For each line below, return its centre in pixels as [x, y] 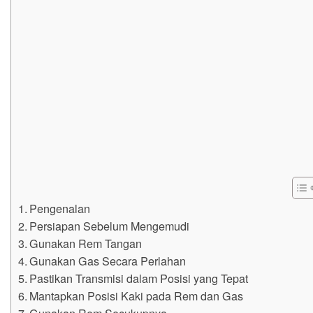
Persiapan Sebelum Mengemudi [110, 225]
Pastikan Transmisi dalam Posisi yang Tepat [139, 278]
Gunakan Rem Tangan [86, 243]
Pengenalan [60, 208]
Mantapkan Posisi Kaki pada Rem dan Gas [137, 295]
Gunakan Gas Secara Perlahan [108, 260]
